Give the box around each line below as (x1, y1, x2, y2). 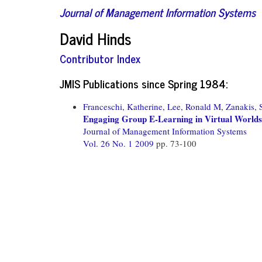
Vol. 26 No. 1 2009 (83, 137, 156, 149)
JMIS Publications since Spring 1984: (60, 74, 227, 92)
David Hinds (60, 25, 132, 51)
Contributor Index (60, 49, 140, 67)
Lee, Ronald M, (167, 100, 223, 112)
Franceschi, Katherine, (83, 100, 165, 112)
